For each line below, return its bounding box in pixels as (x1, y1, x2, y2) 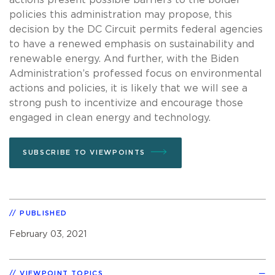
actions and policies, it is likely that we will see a (9, 83, 247, 93)
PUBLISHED (20, 209, 68, 217)
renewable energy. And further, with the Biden (9, 53, 239, 64)
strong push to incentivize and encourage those (9, 98, 243, 108)
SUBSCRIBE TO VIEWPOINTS (23, 149, 145, 156)
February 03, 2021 (9, 229, 87, 239)
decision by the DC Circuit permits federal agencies (9, 24, 263, 34)
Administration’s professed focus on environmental (9, 68, 262, 79)
